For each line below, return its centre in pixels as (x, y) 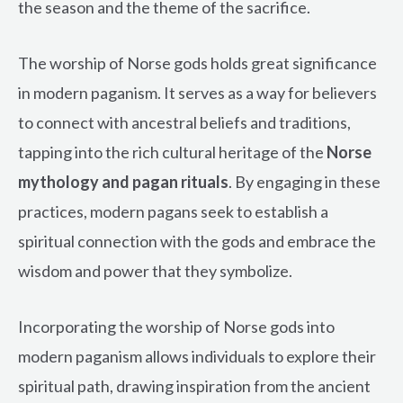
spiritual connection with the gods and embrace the (197, 242)
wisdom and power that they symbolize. (155, 271)
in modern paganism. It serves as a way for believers (197, 93)
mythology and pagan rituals (123, 182)
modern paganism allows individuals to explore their (197, 356)
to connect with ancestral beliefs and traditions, (184, 123)
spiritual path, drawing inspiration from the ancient (194, 385)
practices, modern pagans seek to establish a (173, 212)
